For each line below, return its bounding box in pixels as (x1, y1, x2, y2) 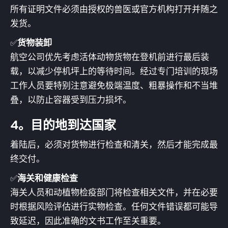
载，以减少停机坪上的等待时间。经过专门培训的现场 (10, 66, 218, 76)
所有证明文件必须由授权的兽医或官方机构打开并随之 (10, 4, 218, 14)
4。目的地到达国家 (10, 117, 116, 132)
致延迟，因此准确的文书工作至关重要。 (10, 215, 166, 226)
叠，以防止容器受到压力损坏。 (10, 94, 131, 105)
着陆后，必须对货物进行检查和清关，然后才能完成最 (10, 139, 218, 150)
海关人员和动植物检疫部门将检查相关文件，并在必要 (10, 187, 218, 197)
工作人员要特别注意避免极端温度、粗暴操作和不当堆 (10, 80, 218, 91)
